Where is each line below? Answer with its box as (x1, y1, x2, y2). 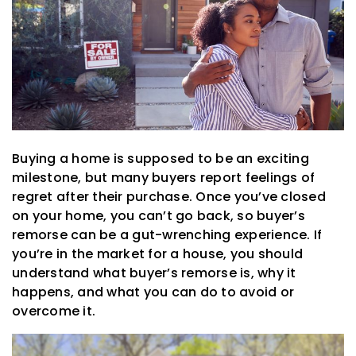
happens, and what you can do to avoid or (12, 283, 294, 302)
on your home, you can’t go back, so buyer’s (12, 207, 305, 226)
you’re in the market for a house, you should (12, 245, 303, 264)
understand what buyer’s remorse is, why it (12, 264, 296, 283)
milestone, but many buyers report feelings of (12, 168, 315, 188)
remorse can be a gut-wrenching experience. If (12, 226, 323, 245)
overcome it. (12, 302, 95, 321)
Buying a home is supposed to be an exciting (12, 149, 309, 168)
